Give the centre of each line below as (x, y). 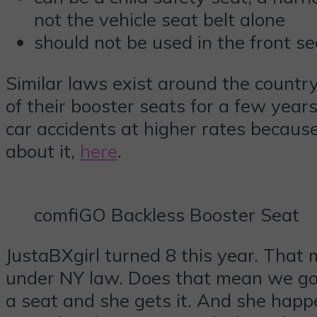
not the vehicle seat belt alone (160, 19)
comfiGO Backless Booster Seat (167, 214)
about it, (43, 151)
